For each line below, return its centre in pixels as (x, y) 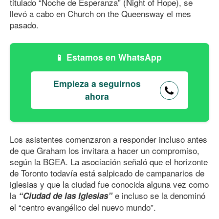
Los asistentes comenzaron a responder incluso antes (109, 139)
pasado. (24, 25)
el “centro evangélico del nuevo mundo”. (83, 207)
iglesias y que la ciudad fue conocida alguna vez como (109, 184)
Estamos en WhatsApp (115, 57)
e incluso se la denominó (159, 196)
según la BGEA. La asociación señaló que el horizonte (109, 162)
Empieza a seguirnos (97, 83)
